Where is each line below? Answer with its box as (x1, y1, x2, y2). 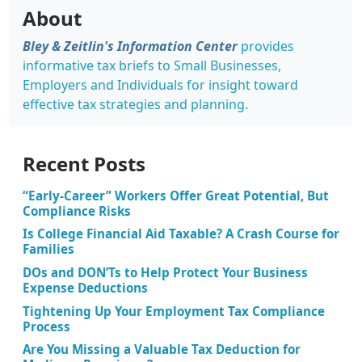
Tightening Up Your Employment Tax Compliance (23, 302, 325, 319)
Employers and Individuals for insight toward (23, 75, 298, 94)
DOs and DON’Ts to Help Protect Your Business (23, 264, 308, 281)
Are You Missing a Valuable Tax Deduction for (23, 341, 301, 358)
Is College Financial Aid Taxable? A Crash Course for (23, 225, 339, 242)
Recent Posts (23, 149, 145, 177)
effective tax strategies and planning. (23, 95, 248, 113)
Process (23, 318, 70, 335)
